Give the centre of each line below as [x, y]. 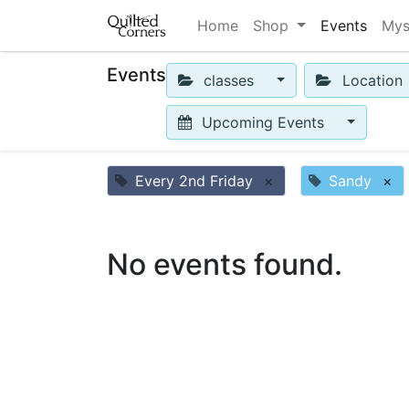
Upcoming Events [263, 122]
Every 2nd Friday [194, 181]
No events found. [225, 264]
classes [229, 80]
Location [372, 80]
